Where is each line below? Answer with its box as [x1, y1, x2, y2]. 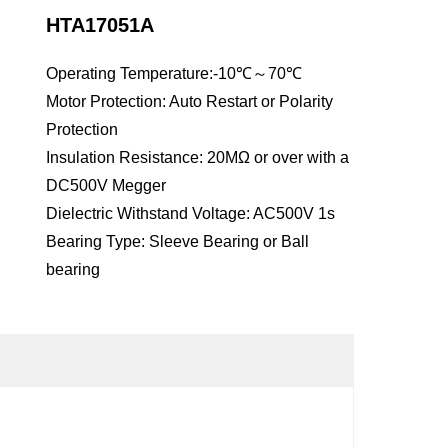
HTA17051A [45, 14, 154, 36]
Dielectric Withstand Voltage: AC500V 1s [45, 205, 335, 222]
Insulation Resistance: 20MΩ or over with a [45, 149, 349, 166]
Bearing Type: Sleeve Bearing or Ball [45, 233, 309, 250]
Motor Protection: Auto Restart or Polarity [45, 93, 333, 110]
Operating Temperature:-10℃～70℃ [45, 65, 302, 82]
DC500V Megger [45, 177, 166, 194]
